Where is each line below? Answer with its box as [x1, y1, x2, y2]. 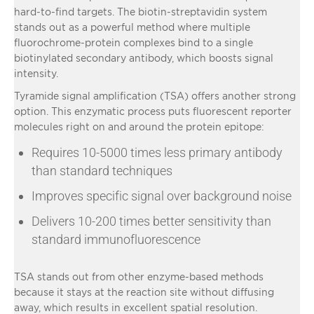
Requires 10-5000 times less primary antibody [32, 144, 282, 160]
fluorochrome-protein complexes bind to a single [14, 36, 253, 48]
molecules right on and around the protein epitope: [14, 121, 264, 132]
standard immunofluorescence [32, 231, 200, 247]
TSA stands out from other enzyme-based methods [14, 271, 264, 282]
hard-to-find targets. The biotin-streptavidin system [14, 6, 267, 17]
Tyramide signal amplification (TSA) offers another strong [14, 90, 296, 101]
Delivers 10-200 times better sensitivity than [32, 213, 271, 228]
